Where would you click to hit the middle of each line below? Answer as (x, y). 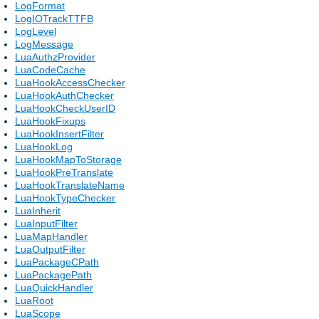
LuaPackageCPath (57, 262)
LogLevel (36, 31)
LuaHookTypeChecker (65, 198)
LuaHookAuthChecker (64, 95)
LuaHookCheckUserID (65, 108)
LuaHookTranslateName (70, 185)
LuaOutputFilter (50, 249)
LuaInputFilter (46, 223)
